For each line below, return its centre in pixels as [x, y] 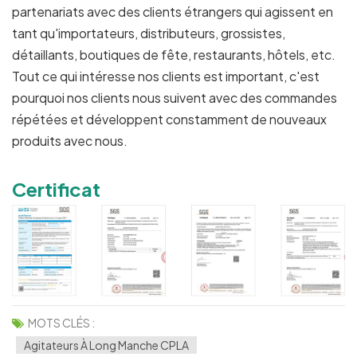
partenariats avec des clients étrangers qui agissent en [173, 11]
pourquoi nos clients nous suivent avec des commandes [175, 97]
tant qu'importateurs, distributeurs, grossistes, [149, 33]
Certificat [56, 188]
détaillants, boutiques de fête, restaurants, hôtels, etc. [174, 54]
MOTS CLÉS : [61, 322]
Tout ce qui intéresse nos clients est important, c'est [166, 76]
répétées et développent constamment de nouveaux [169, 119]
